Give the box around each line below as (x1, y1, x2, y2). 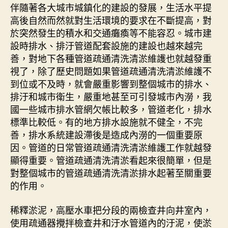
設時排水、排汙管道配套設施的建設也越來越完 (10, 39, 203, 52)
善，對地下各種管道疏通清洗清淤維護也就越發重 (10, 51, 212, 65)
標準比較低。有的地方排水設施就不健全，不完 (10, 115, 203, 129)
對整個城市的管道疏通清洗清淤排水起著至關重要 (10, 166, 212, 180)
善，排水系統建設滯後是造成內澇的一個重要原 (10, 128, 203, 141)
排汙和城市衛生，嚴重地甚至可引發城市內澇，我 (10, 90, 212, 103)
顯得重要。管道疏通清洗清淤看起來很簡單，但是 (10, 153, 212, 167)
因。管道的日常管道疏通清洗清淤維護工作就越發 (10, 140, 212, 154)
